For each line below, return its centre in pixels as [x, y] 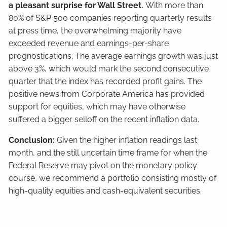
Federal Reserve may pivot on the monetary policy [103, 165]
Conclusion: [33, 140]
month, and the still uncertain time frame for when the [108, 153]
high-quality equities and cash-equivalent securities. [105, 191]
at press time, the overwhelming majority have [95, 31]
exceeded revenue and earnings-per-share [89, 43]
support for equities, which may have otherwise [97, 107]
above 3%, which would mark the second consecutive [109, 69]
